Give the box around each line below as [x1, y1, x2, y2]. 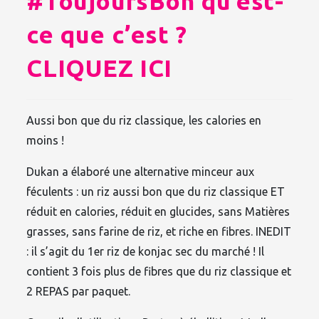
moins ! [26, 133, 65, 147]
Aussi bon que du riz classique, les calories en [26, 113, 262, 127]
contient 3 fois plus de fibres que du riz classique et [26, 264, 292, 278]
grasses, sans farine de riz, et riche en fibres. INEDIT [26, 224, 292, 238]
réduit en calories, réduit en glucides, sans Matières [26, 204, 291, 218]
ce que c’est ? [26, 20, 187, 48]
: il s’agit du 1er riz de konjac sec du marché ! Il [26, 244, 265, 258]
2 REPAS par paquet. [26, 284, 131, 298]
